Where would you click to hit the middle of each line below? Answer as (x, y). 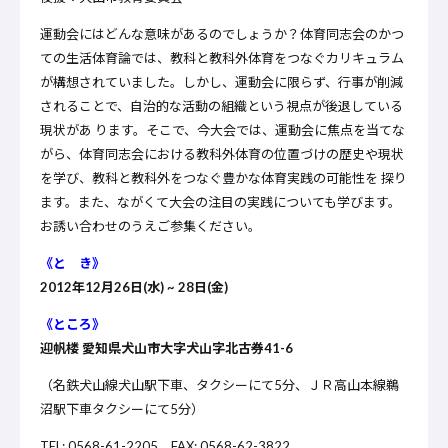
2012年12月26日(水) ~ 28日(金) (134, 286)
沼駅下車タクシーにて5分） (122, 408)
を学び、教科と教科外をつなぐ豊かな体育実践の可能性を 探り (223, 177)
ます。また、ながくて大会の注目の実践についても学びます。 (220, 201)
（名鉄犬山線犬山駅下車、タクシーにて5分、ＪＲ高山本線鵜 (219, 384)
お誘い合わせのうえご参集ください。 (150, 225)
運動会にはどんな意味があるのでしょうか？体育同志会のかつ (222, 33)
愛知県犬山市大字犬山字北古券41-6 (187, 347)
